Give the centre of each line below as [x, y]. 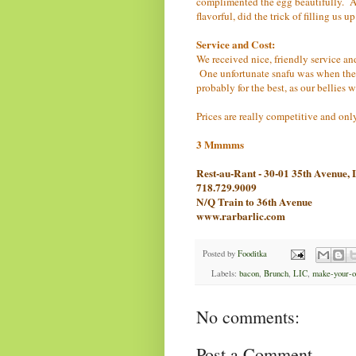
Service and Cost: [236, 44]
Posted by [220, 254]
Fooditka [252, 254]
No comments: [248, 317]
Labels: [225, 274]
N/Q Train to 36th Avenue [254, 201]
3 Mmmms [220, 144]
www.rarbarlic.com [241, 216]
